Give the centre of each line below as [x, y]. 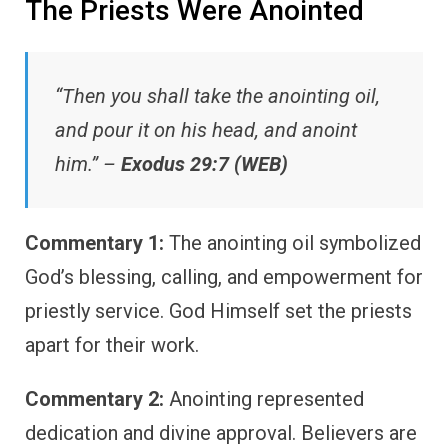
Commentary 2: [94, 399]
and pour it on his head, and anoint [206, 130]
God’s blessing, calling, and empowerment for [224, 277]
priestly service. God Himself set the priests [218, 311]
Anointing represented [264, 399]
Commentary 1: [94, 243]
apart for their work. [112, 345]
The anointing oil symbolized [292, 243]
